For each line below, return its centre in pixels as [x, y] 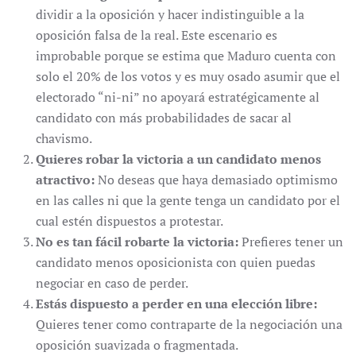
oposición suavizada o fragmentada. [137, 345]
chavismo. [64, 138]
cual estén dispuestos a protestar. [130, 221]
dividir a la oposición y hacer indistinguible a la [170, 14]
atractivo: [65, 180]
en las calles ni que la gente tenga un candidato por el [188, 200]
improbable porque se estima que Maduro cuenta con [186, 56]
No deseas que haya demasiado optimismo [216, 180]
